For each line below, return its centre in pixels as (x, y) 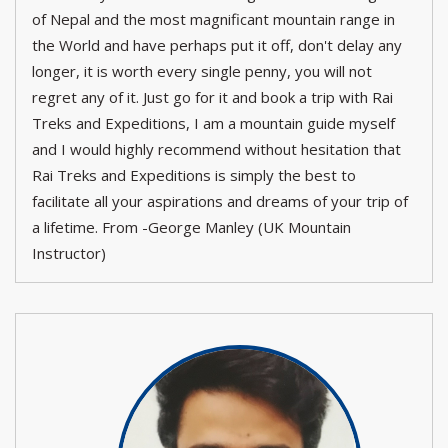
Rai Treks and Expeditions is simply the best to (194, 175)
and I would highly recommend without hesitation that (216, 149)
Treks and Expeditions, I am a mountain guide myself (213, 123)
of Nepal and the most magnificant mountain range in (213, 19)
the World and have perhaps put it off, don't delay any (217, 45)
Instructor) (71, 253)
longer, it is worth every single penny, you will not (202, 71)
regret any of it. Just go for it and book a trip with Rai (212, 97)
